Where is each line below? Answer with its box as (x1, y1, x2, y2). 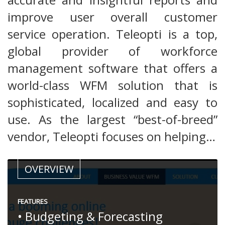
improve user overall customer (8, 9, 217, 26)
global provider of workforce (8, 43, 217, 60)
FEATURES (18, 197, 48, 206)
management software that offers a (8, 60, 217, 77)
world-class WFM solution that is (8, 77, 217, 94)
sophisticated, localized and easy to (8, 94, 217, 111)
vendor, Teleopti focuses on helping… (8, 128, 215, 145)
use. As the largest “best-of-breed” (8, 111, 217, 128)
